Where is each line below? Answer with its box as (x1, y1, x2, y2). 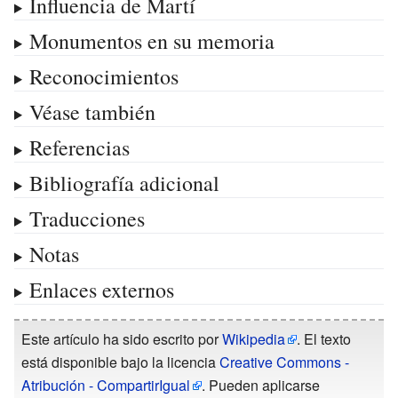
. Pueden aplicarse (202, 374, 320, 395)
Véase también (28, 97, 155, 126)
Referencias (28, 132, 130, 162)
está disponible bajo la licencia (21, 351, 219, 372)
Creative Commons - (219, 351, 349, 372)
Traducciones (28, 203, 145, 233)
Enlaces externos (28, 275, 174, 304)
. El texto (297, 328, 351, 349)
